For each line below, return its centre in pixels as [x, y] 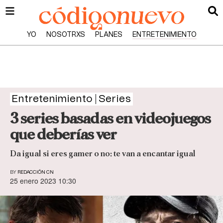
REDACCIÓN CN [36, 172]
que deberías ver [63, 134]
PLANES [109, 35]
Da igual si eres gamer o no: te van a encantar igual [103, 154]
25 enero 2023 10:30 [43, 181]
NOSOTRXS [65, 35]
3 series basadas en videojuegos [110, 118]
